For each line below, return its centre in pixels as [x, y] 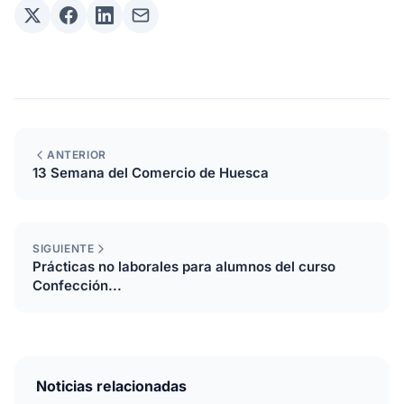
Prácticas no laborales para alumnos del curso [184, 266]
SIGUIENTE [64, 248]
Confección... [77, 285]
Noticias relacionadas [111, 386]
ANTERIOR [77, 155]
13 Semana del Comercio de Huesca [151, 173]
